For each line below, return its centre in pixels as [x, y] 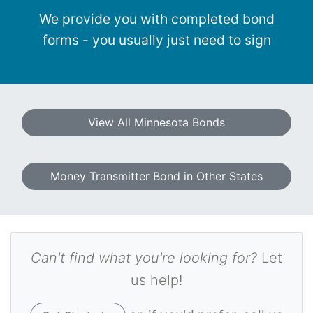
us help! [156, 281]
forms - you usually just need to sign [156, 40]
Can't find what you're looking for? [144, 258]
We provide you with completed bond [156, 19]
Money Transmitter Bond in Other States [156, 176]
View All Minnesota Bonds [156, 123]
